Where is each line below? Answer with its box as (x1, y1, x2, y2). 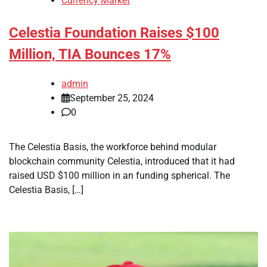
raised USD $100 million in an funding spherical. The (9, 169, 230, 181)
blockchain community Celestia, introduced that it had (9, 155, 235, 167)
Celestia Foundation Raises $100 (9, 24, 219, 42)
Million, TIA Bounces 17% (9, 46, 171, 63)
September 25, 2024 (70, 92, 154, 104)
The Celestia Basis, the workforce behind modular (9, 141, 216, 153)
